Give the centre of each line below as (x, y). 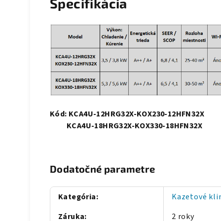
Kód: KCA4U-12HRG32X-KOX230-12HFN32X (127, 114)
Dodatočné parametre (103, 169)
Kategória (77, 197)
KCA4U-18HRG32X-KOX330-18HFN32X (126, 126)
